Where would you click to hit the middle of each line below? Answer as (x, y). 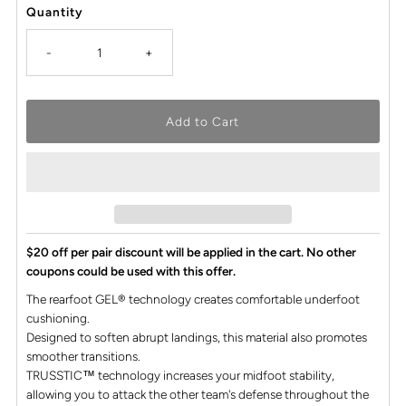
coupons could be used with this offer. (130, 271)
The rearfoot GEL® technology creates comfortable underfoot (193, 299)
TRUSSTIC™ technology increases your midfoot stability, (180, 375)
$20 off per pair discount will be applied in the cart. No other (191, 251)
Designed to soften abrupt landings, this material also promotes (196, 337)
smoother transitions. (83, 356)
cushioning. (58, 318)
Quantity (54, 12)
